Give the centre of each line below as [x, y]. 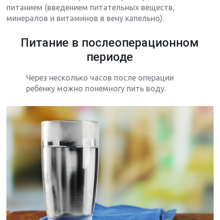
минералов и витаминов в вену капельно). [85, 18]
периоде [110, 57]
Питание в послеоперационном [110, 42]
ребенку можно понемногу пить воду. [96, 88]
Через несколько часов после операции [100, 77]
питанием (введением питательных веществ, [91, 7]
